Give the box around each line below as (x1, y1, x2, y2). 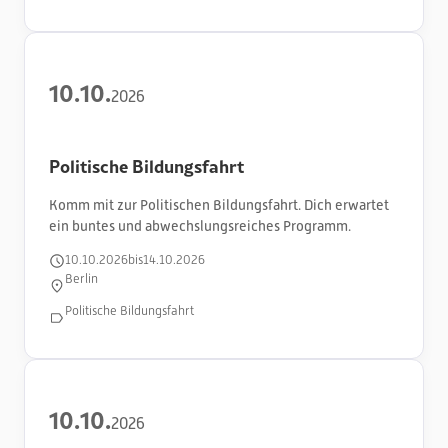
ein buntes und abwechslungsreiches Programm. (49, 217, 351, 234)
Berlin (65, 272, 98, 287)
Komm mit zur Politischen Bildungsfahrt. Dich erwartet (49, 196, 389, 213)
